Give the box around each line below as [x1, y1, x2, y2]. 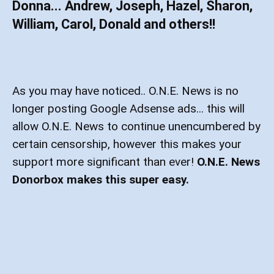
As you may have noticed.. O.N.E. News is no [12, 84, 239, 98]
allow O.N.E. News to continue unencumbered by [12, 119, 261, 134]
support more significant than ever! [12, 155, 197, 169]
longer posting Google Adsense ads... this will [12, 102, 245, 116]
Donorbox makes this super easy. [12, 172, 189, 187]
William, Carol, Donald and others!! [12, 17, 215, 32]
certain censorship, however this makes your [12, 137, 242, 152]
